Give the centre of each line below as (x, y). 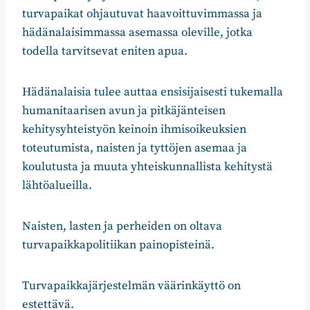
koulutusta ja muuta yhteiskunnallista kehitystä (147, 167)
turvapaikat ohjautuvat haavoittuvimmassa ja (142, 14)
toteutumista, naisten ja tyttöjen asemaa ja (135, 148)
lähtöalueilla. (57, 186)
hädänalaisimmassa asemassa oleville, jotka (137, 33)
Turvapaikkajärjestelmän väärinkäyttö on (131, 286)
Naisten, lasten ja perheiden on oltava (122, 227)
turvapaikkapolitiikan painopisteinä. (118, 245)
